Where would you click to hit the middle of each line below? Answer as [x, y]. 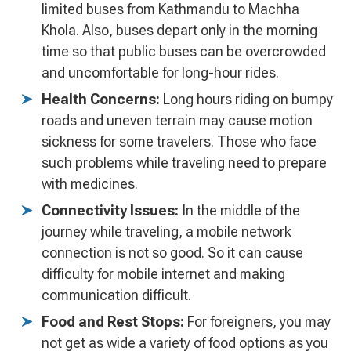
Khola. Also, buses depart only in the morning [179, 31]
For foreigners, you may [257, 322]
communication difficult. [116, 295]
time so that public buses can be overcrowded [184, 52]
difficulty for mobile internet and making [163, 274]
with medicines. [90, 184]
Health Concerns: [101, 100]
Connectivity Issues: [110, 211]
